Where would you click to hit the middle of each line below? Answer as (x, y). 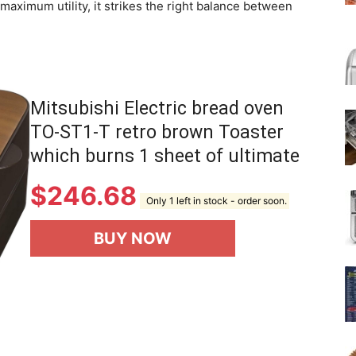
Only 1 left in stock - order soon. (215, 201)
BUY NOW (133, 238)
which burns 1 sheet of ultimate (165, 156)
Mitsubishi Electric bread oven (157, 108)
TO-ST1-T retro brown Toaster (157, 132)
